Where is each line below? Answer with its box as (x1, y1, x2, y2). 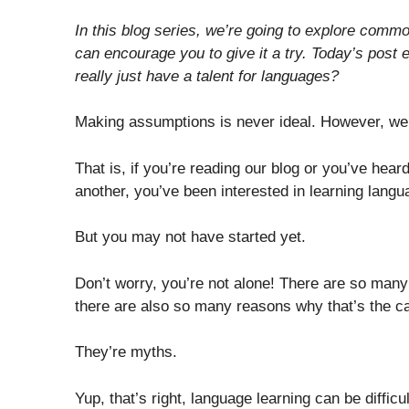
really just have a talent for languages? (75, 67, 339, 85)
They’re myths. (75, 343, 177, 362)
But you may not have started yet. (75, 228, 306, 246)
